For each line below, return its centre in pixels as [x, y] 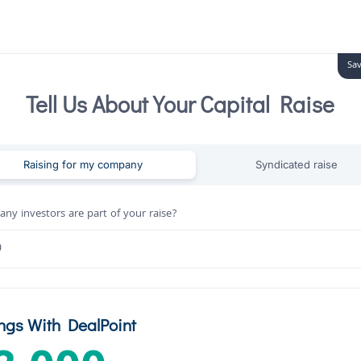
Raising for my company [83, 164]
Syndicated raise [296, 164]
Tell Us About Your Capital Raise [180, 104]
